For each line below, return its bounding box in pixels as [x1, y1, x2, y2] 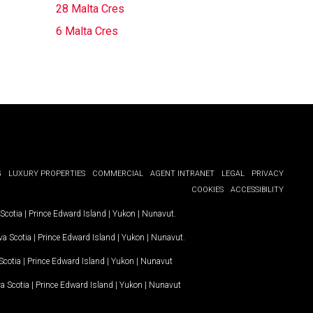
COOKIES [191, 185, 224, 194]
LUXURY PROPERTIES [8, 169, 85, 178]
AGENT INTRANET [150, 169, 214, 178]
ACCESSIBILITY [231, 185, 284, 194]
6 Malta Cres [55, 24, 118, 38]
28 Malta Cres [55, 2, 124, 15]
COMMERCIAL [92, 169, 143, 178]
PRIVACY [252, 169, 284, 178]
